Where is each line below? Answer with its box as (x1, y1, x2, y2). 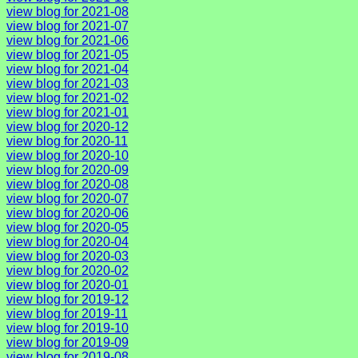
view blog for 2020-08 (6, 177, 129, 191)
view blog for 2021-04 (6, 62, 129, 76)
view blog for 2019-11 (6, 306, 128, 320)
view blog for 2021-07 (6, 18, 129, 33)
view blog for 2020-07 (6, 191, 129, 205)
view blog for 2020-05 (6, 220, 129, 234)
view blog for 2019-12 (6, 292, 129, 306)
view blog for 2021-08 (6, 4, 129, 18)
